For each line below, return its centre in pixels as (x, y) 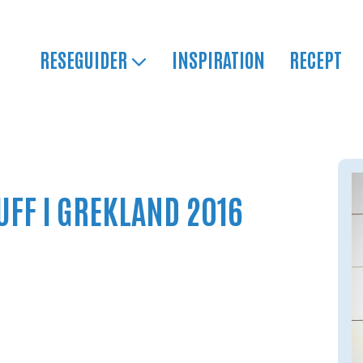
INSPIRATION (218, 58)
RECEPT (315, 58)
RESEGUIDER (85, 58)
